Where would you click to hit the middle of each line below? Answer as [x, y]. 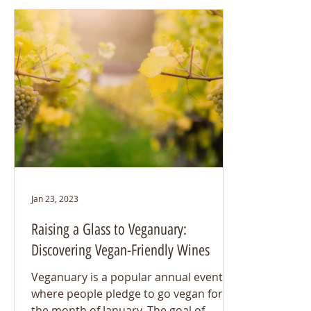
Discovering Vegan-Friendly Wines [120, 250]
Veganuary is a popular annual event [127, 277]
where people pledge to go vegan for [127, 294]
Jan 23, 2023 [55, 199]
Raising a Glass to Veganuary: [109, 229]
